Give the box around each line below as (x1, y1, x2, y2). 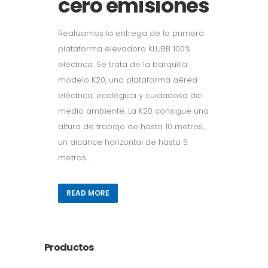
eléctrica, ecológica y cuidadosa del (58, 89, 203, 101)
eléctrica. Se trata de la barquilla (58, 58, 187, 70)
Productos (44, 240, 94, 254)
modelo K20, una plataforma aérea (58, 74, 197, 86)
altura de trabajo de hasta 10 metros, (58, 120, 204, 132)
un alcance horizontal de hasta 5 (58, 136, 188, 148)
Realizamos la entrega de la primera (58, 27, 204, 39)
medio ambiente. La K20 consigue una (58, 105, 209, 117)
